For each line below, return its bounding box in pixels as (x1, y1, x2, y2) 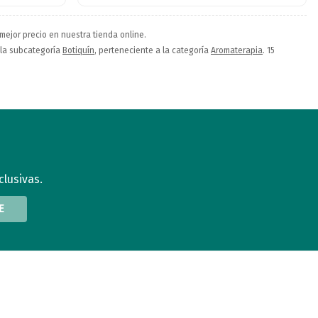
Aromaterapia (211, 45, 263, 55)
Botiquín (62, 45, 94, 55)
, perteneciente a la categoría (94, 45, 211, 55)
